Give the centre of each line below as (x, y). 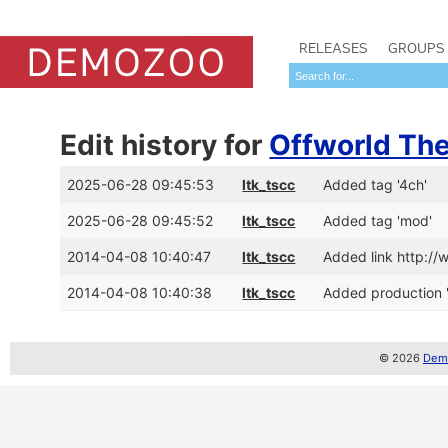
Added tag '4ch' (375, 184)
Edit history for (165, 145)
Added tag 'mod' (378, 220)
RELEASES (333, 48)
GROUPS (416, 48)
